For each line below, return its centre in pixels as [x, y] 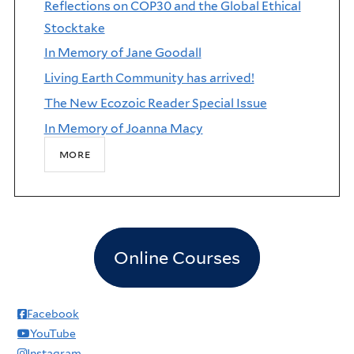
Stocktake [74, 28]
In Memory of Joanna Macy [123, 129]
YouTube [53, 333]
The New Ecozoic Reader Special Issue [155, 104]
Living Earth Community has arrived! [149, 78]
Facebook [53, 313]
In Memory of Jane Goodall [122, 53]
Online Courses [177, 257]
